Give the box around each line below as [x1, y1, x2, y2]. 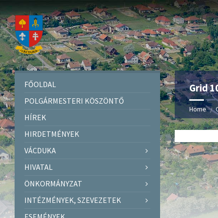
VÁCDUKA [24, 145, 56, 155]
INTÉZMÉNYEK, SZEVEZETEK [24, 195, 121, 205]
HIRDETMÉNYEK [24, 128, 79, 139]
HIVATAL [24, 162, 53, 172]
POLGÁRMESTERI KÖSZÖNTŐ [24, 95, 124, 106]
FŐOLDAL [24, 79, 56, 89]
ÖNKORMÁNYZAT [24, 178, 82, 188]
